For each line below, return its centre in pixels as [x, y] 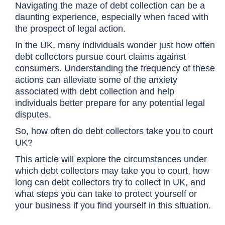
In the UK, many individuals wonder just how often [115, 45]
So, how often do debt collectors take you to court [114, 131]
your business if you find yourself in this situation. [113, 205]
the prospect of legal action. [70, 29]
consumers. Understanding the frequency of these [115, 68]
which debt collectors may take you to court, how [112, 171]
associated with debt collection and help [95, 91]
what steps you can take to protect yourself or [106, 194]
